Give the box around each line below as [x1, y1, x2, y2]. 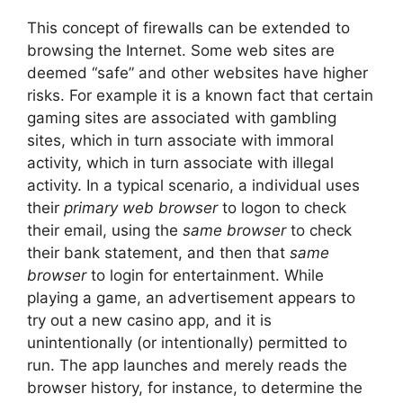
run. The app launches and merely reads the [27, 356, 347, 374]
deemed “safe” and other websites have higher [27, 64, 368, 82]
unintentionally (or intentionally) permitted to [27, 334, 347, 352]
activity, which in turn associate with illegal [27, 154, 334, 172]
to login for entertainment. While [91, 266, 324, 284]
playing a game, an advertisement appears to [27, 289, 355, 307]
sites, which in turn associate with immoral [27, 131, 334, 149]
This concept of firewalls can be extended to [27, 19, 350, 37]
